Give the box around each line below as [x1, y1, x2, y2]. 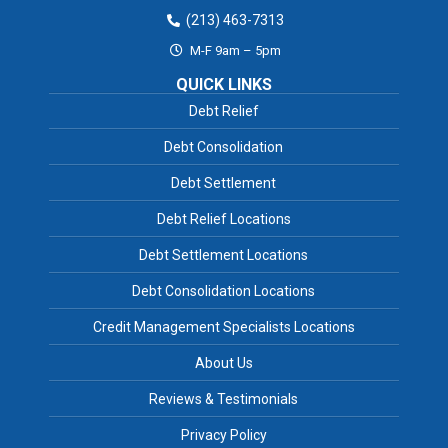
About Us [194, 354, 253, 371]
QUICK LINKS [175, 74, 272, 94]
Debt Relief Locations [156, 210, 291, 227]
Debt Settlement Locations [139, 246, 309, 263]
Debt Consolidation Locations [132, 282, 316, 299]
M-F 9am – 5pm [186, 42, 281, 58]
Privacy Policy [180, 426, 267, 443]
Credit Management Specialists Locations [92, 318, 355, 335]
